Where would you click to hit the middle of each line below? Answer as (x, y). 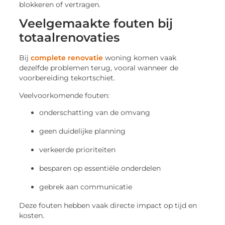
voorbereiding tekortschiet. (67, 78)
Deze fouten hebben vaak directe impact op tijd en (108, 206)
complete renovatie (67, 58)
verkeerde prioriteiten (78, 150)
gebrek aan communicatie (86, 187)
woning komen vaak (140, 58)
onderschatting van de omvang (95, 113)
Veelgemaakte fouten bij (96, 24)
